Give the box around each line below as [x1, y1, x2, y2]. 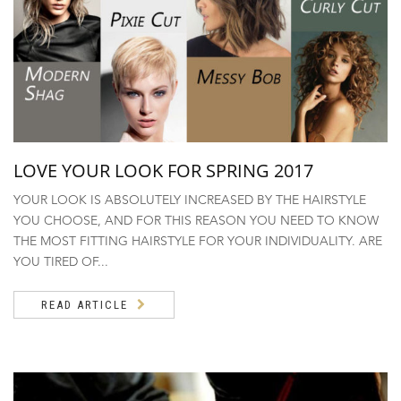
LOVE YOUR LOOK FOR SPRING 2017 [13, 158, 313, 183]
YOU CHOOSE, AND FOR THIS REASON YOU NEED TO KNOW [13, 215, 379, 228]
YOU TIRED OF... [13, 256, 108, 269]
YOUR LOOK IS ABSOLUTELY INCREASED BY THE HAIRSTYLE [13, 194, 366, 208]
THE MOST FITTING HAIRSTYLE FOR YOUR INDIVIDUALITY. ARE [13, 235, 382, 249]
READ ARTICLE [41, 298, 128, 312]
